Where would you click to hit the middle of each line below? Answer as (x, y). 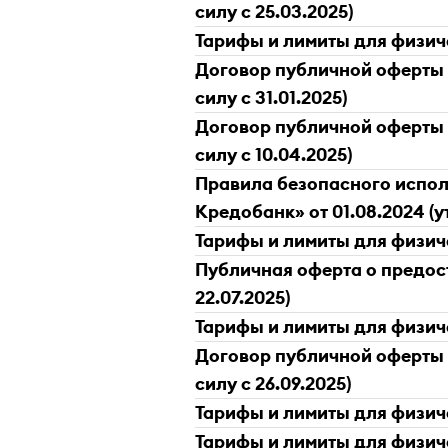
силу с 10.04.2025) (273, 155)
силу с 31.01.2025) (271, 98)
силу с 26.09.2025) (273, 384)
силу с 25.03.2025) (274, 12)
